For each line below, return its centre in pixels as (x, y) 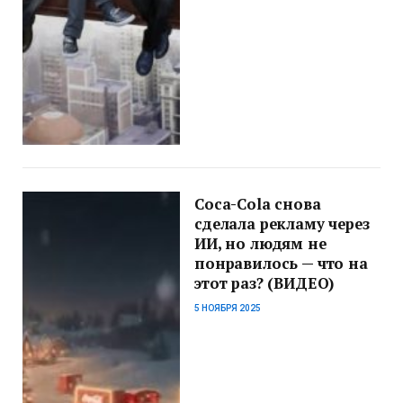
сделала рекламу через (282, 224)
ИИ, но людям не (260, 243)
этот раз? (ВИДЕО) (264, 283)
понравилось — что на (281, 263)
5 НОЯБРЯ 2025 (228, 308)
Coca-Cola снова (258, 204)
